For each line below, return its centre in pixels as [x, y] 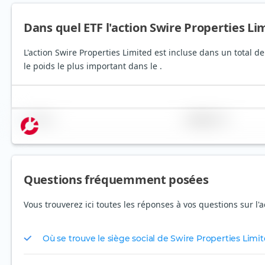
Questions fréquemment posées [116, 180]
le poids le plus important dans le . [93, 66]
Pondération [202, 119]
